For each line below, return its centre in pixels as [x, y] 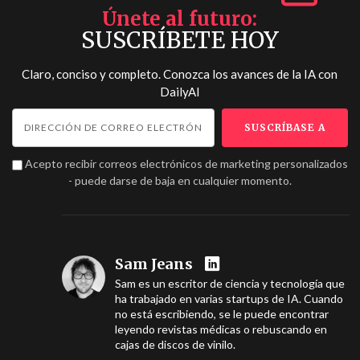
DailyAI [180, 92]
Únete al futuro [178, 19]
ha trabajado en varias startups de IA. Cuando [229, 299]
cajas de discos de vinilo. [175, 344]
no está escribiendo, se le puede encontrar [221, 314]
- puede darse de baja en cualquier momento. [180, 180]
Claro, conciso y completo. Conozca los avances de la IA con [180, 74]
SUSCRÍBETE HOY [180, 40]
